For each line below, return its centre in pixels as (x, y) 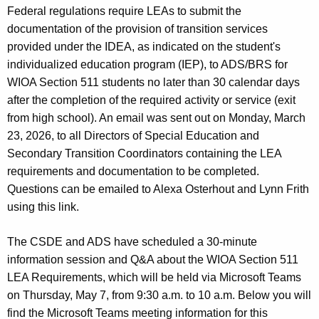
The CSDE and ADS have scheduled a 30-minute (132, 241)
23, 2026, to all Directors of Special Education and (133, 135)
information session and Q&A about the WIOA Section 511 (153, 259)
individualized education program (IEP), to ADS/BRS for (147, 64)
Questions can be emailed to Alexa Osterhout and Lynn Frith (158, 189)
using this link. (43, 206)
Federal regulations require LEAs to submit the (124, 11)
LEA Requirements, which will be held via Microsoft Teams (154, 277)
